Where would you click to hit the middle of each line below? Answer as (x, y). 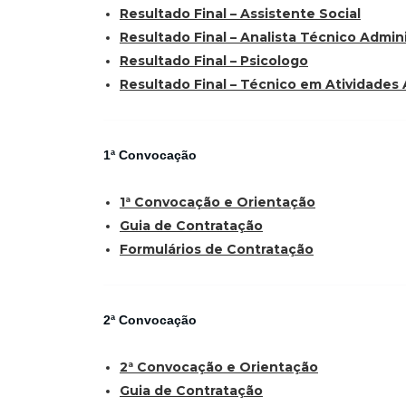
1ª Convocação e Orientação (217, 203)
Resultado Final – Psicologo (214, 61)
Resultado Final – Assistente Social (240, 14)
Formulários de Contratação (217, 250)
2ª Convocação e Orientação (219, 367)
